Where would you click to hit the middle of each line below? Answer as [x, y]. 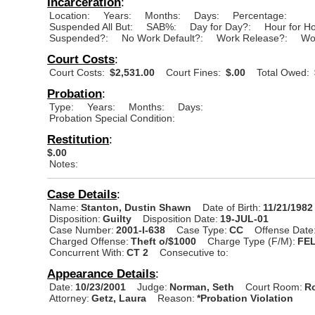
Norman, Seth [204, 287]
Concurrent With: [87, 252]
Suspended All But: [91, 26]
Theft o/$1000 [164, 241]
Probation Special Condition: [112, 118]
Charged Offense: [89, 241]
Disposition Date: [181, 218]
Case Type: [202, 230]
